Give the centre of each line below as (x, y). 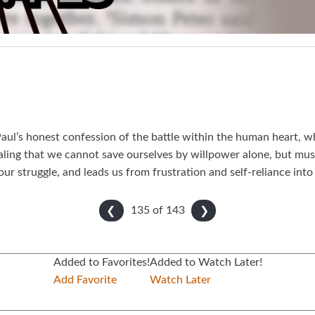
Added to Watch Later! (206, 263)
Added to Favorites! (101, 263)
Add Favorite (85, 280)
